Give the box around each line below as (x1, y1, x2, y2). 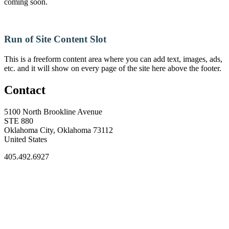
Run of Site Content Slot (4, 34, 106, 45)
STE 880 (4, 116, 33, 125)
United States (4, 134, 47, 144)
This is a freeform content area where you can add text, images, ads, (4, 54, 222, 63)
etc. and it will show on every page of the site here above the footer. (4, 63, 221, 73)
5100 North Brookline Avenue (4, 107, 102, 116)
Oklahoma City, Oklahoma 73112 (4, 125, 113, 134)
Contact (4, 83, 45, 97)
